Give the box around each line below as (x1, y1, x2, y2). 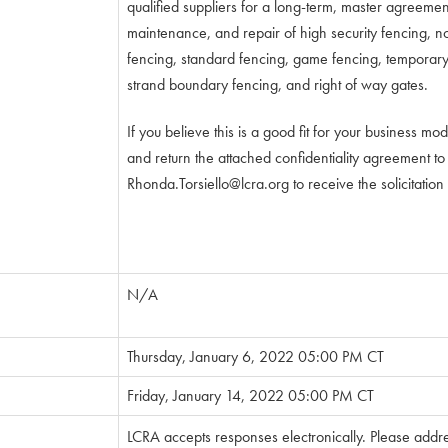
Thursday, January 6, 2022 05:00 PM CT (127, 346, 384, 367)
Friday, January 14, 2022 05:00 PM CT (127, 385, 374, 406)
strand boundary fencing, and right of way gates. (127, 74, 428, 95)
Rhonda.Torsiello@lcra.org (127, 173, 289, 194)
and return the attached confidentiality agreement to (127, 147, 445, 168)
